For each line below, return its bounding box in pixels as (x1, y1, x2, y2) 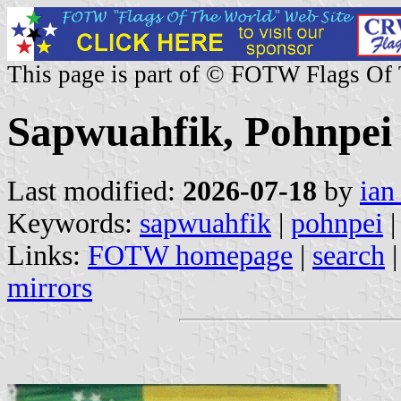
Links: (7, 239, 88, 271)
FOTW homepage (88, 239, 293, 271)
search (312, 239, 385, 271)
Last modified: (7, 175, 183, 207)
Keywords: (7, 207, 140, 239)
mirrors (7, 271, 92, 303)
